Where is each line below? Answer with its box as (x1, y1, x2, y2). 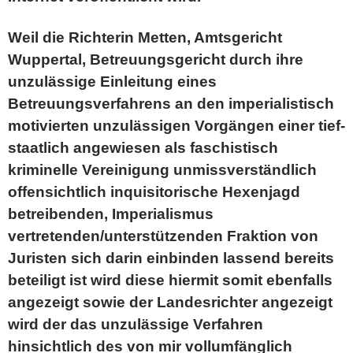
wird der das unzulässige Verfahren (8, 316, 263, 333)
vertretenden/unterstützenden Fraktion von (8, 228, 318, 244)
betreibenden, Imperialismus (8, 206, 214, 222)
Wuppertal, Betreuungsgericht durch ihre (8, 51, 303, 68)
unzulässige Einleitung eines (8, 73, 217, 90)
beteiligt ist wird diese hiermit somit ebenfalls (8, 272, 333, 288)
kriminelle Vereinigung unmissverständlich (8, 162, 317, 178)
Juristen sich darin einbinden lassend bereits (8, 250, 334, 266)
